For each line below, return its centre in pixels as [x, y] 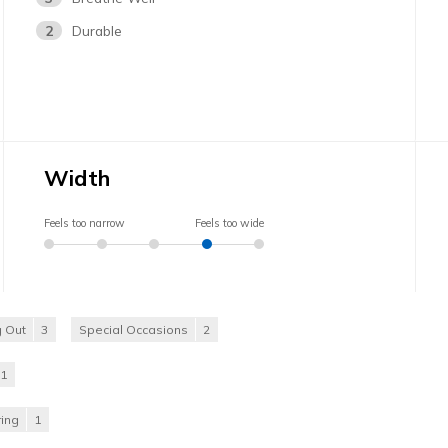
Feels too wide [230, 222]
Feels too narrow [85, 222]
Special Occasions [133, 329]
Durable [97, 30]
